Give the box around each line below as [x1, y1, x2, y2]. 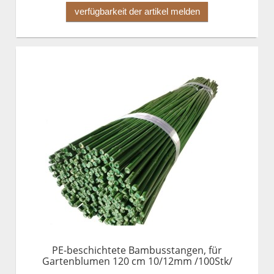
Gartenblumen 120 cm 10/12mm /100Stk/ [42, 254, 232, 268]
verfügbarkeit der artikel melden [74, 6, 200, 17]
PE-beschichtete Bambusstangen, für [52, 243, 222, 257]
